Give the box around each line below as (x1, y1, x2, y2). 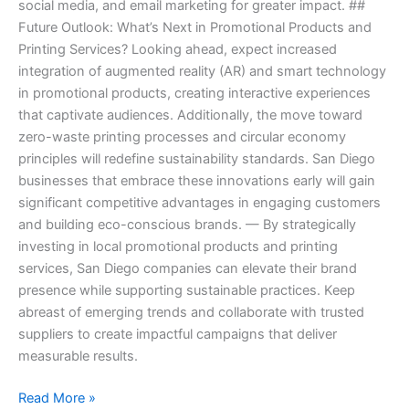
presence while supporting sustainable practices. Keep (18, 282, 355, 299)
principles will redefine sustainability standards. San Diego (18, 151, 375, 168)
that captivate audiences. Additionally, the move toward (18, 107, 362, 124)
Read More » (18, 390, 96, 407)
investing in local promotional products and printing (18, 238, 338, 256)
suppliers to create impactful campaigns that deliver (18, 326, 337, 343)
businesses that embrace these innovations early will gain (18, 173, 375, 190)
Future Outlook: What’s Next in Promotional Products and (18, 19, 372, 37)
